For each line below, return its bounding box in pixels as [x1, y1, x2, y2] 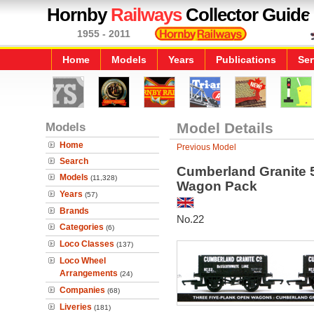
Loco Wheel [60, 256, 106, 266]
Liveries [60, 302, 92, 312]
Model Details [176, 120, 273, 136]
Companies [60, 285, 105, 295]
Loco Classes [60, 239, 114, 249]
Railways [111, 4, 182, 25]
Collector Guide [182, 4, 310, 25]
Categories [60, 222, 104, 232]
